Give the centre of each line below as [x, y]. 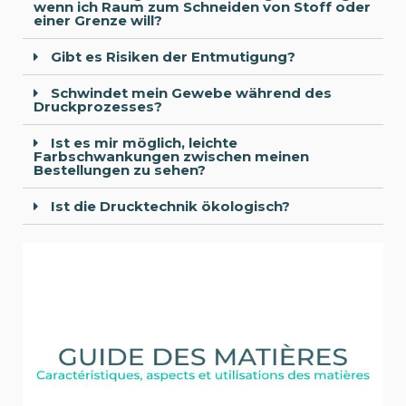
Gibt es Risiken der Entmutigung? [171, 56]
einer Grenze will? [98, 20]
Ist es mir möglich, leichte [142, 142]
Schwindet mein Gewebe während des [189, 92]
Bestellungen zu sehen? [120, 169]
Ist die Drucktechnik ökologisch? [169, 206]
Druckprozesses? [98, 106]
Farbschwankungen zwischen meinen [171, 156]
